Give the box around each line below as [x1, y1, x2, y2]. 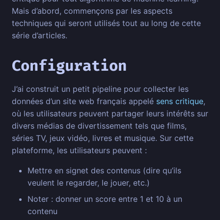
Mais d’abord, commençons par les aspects [12, 6, 172, 16]
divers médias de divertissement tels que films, [12, 121, 187, 131]
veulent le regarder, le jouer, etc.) [27, 178, 150, 188]
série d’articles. [12, 30, 67, 41]
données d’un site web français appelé [12, 96, 156, 107]
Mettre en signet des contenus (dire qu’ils [27, 165, 181, 176]
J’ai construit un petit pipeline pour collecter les [12, 84, 189, 94]
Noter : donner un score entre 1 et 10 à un [27, 194, 182, 204]
